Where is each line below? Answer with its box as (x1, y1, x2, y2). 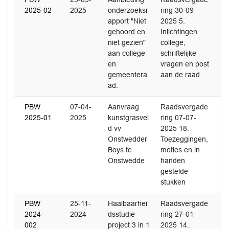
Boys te (108, 146, 132, 154)
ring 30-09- (161, 6, 196, 14)
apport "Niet (108, 17, 146, 25)
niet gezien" (108, 38, 146, 47)
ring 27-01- (161, 210, 196, 218)
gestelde (161, 167, 188, 175)
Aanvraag (108, 103, 139, 111)
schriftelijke (161, 49, 196, 57)
